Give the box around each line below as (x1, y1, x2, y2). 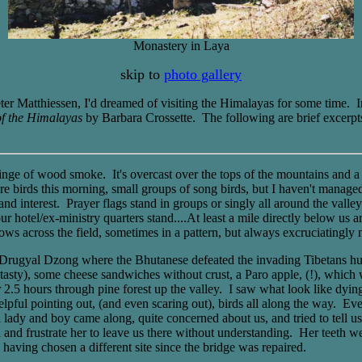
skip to (120, 66, 164, 82)
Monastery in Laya (133, 39, 229, 53)
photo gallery (164, 66, 242, 82)
